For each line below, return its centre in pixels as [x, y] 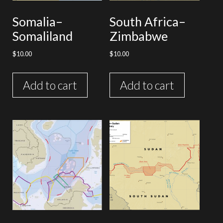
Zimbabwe [139, 36]
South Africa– [148, 21]
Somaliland [43, 36]
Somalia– [38, 21]
